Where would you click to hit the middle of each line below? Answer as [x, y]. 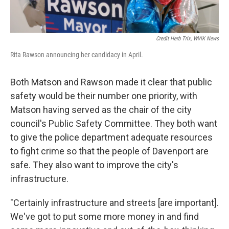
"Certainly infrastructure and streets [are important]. [114, 203]
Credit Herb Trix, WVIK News [187, 39]
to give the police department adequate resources [111, 138]
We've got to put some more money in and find [105, 217]
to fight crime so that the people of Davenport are [109, 151]
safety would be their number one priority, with [104, 96]
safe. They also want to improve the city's [94, 165]
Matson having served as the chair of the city [101, 110]
